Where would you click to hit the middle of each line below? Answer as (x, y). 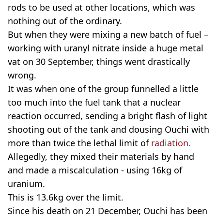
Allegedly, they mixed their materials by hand (101, 157)
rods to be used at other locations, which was (101, 8)
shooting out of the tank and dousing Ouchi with (108, 130)
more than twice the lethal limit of (79, 143)
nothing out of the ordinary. (65, 21)
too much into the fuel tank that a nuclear (94, 102)
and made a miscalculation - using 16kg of (95, 170)
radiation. (171, 143)
